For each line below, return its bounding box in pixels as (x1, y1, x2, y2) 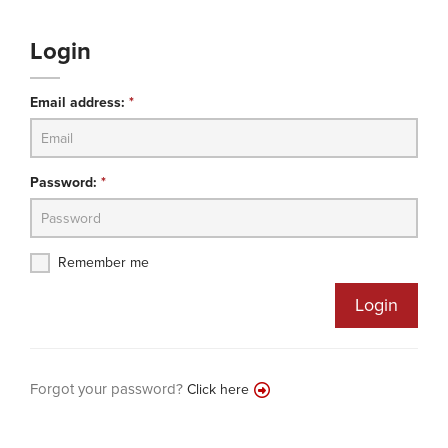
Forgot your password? (30, 378, 187, 400)
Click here (187, 379, 249, 400)
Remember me (58, 252, 149, 273)
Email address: (30, 92, 129, 113)
